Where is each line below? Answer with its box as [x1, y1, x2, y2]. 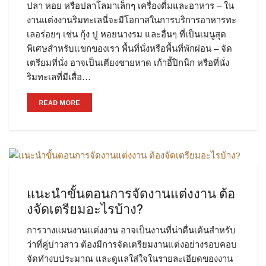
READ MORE [39, 99, 80, 107]
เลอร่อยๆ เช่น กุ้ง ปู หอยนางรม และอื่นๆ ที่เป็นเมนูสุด [27, 29, 226, 40]
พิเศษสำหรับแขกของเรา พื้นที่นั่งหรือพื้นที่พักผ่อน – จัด [27, 43, 232, 54]
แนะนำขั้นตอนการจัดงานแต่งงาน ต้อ [27, 185, 235, 204]
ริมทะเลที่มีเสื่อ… [27, 72, 91, 83]
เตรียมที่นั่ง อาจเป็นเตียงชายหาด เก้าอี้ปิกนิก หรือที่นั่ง [27, 58, 229, 68]
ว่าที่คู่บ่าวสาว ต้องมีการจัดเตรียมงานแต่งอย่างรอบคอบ [27, 239, 237, 250]
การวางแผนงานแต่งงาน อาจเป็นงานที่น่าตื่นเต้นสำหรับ [27, 225, 236, 236]
